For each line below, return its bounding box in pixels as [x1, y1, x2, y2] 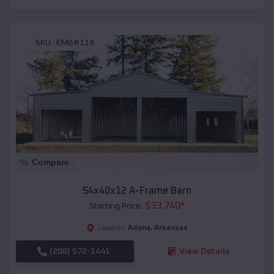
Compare [32, 157, 69, 167]
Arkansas [154, 224, 188, 232]
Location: [98, 224, 127, 231]
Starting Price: [89, 201, 143, 210]
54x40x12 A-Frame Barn [83, 185, 191, 196]
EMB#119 [56, 39, 94, 48]
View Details [179, 246, 229, 256]
